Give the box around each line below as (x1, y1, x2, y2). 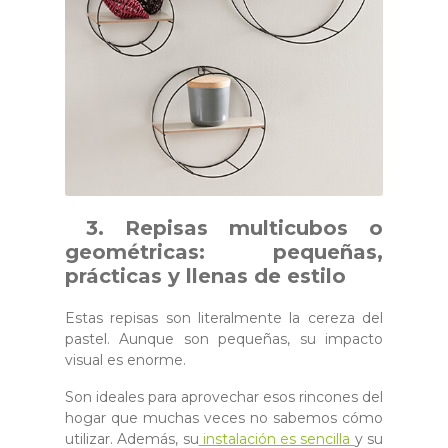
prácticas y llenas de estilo (65, 263, 346, 288)
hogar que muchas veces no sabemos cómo (65, 408, 383, 427)
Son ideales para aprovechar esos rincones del (65, 387, 383, 406)
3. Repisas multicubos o (65, 215, 383, 240)
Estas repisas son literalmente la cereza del (65, 308, 383, 327)
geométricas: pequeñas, (65, 239, 383, 264)
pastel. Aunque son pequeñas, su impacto (65, 329, 383, 348)
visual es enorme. (65, 350, 186, 369)
